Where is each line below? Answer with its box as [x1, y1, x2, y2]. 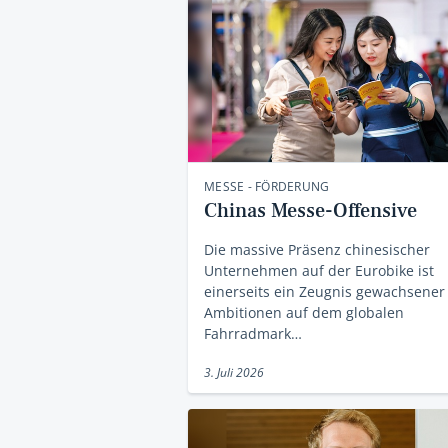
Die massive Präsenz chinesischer [204, 239, 430, 259]
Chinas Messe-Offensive [204, 197, 417, 224]
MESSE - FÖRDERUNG [204, 177, 330, 195]
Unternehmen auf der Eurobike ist [204, 260, 434, 280]
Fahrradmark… [204, 323, 302, 343]
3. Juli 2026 [204, 363, 264, 381]
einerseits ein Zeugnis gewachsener [204, 281, 445, 301]
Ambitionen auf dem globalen [204, 302, 404, 322]
